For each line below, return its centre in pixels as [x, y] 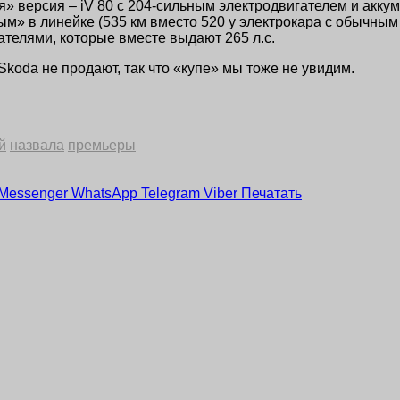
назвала [37, 145]
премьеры [102, 145]
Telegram [171, 193]
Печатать [271, 193]
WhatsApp [104, 193]
